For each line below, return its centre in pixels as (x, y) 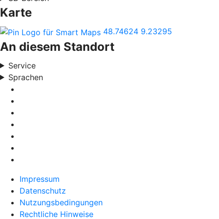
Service (22, 65)
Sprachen (25, 77)
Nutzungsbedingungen (61, 202)
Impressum (40, 179)
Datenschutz (43, 190)
